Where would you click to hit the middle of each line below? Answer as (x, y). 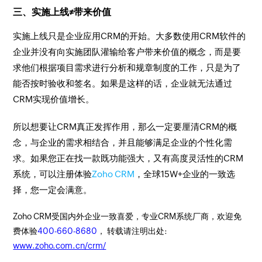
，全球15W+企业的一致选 (185, 174)
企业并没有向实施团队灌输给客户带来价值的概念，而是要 (127, 52)
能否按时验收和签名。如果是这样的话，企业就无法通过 (123, 83)
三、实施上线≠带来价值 (62, 12)
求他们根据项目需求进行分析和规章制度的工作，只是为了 (127, 68)
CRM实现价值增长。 (54, 99)
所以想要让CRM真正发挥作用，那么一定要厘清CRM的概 (125, 127)
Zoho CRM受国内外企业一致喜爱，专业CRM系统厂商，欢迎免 (127, 216)
